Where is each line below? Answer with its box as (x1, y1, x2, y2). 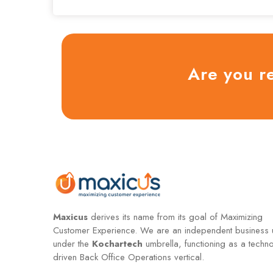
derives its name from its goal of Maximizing (88, 210, 263, 224)
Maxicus (53, 210, 88, 224)
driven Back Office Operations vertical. (53, 250, 205, 264)
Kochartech (92, 236, 143, 250)
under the (53, 236, 93, 250)
